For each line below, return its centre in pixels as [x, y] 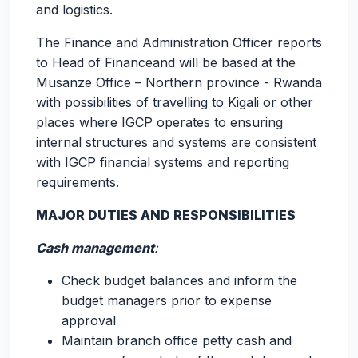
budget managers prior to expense [167, 300]
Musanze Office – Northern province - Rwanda [179, 82]
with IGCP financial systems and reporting [163, 162]
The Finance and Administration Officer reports [179, 42]
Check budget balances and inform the [179, 280]
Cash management [95, 248]
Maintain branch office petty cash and [177, 340]
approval [89, 320]
